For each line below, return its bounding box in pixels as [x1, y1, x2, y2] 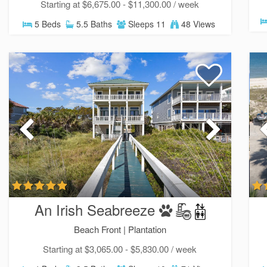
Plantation [128, 223, 167, 236]
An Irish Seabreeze [34, 198, 155, 220]
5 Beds [32, 17, 61, 30]
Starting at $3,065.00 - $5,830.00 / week [42, 243, 197, 256]
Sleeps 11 [126, 17, 166, 30]
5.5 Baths [74, 17, 113, 30]
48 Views [179, 17, 216, 30]
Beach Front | [74, 223, 129, 236]
